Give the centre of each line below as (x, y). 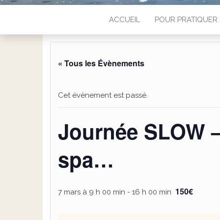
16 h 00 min (152, 192)
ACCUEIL (124, 20)
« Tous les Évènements (101, 63)
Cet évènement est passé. (103, 95)
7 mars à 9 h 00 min (92, 192)
